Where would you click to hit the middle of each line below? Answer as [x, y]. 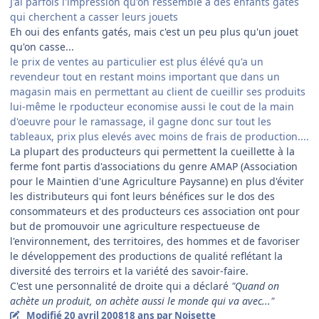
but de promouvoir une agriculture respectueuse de [135, 226]
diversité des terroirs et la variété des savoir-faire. [129, 271]
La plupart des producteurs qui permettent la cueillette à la [152, 152]
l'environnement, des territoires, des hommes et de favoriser [155, 241]
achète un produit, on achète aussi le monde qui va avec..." [142, 301]
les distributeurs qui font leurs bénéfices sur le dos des [142, 197]
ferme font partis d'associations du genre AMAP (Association [154, 167]
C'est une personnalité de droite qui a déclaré [121, 286]
